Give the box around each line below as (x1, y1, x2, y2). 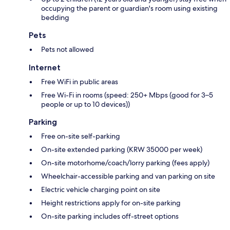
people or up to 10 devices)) (41, 99, 130, 109)
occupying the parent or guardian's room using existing (41, 3, 218, 13)
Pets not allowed (41, 44, 94, 54)
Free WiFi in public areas (41, 76, 118, 86)
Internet (29, 62, 61, 72)
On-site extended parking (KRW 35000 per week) (41, 144, 202, 154)
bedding (41, 12, 69, 22)
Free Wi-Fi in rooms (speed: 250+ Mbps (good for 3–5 (41, 90, 213, 100)
